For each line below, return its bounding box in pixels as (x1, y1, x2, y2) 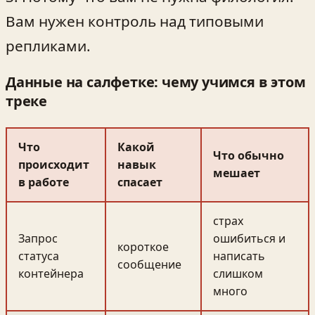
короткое (117, 239, 169, 255)
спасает (117, 174, 162, 191)
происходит (18, 157, 89, 173)
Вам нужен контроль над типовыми (6, 11, 264, 31)
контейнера (18, 266, 84, 282)
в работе (18, 174, 69, 191)
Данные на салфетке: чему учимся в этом (6, 72, 306, 92)
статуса (18, 248, 59, 264)
